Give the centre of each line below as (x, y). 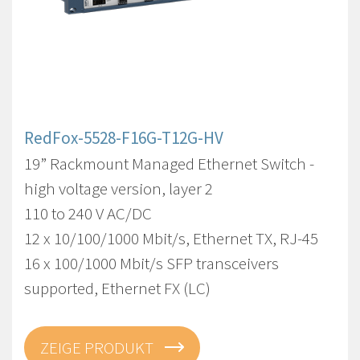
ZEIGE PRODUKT (98, 348)
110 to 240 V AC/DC (88, 213)
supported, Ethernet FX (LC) (117, 288)
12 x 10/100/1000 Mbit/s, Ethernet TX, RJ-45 (171, 238)
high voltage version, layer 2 (119, 188)
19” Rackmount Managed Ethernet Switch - (169, 164)
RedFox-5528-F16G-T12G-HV (124, 138)
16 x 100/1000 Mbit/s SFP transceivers (151, 263)
